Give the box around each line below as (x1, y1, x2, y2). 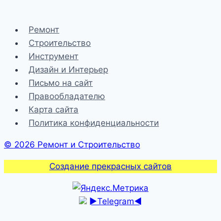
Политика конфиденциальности (29, 118, 159, 128)
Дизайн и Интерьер (29, 65, 109, 75)
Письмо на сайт (29, 78, 93, 88)
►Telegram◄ (89, 196, 142, 207)
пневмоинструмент (91, 14, 170, 24)
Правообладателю (29, 91, 106, 102)
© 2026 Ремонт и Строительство (4, 140, 140, 150)
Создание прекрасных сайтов (49, 161, 172, 172)
